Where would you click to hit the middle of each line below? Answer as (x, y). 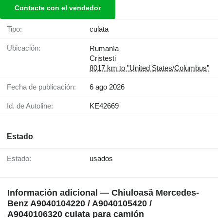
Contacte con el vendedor (58, 8)
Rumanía (104, 49)
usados (101, 159)
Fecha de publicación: (44, 87)
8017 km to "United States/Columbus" (149, 68)
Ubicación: (26, 48)
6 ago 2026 (107, 87)
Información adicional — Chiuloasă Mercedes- (103, 193)
